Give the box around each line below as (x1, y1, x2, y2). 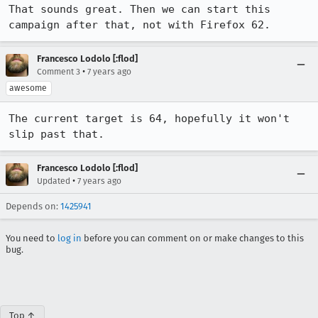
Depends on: (6, 201, 60, 212)
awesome (9, 83, 47, 93)
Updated (37, 176, 70, 186)
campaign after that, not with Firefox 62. (9, 18, 270, 31)
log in (57, 233, 82, 243)
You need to (6, 233, 57, 243)
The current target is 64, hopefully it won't (9, 112, 290, 125)
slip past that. (9, 128, 104, 141)
